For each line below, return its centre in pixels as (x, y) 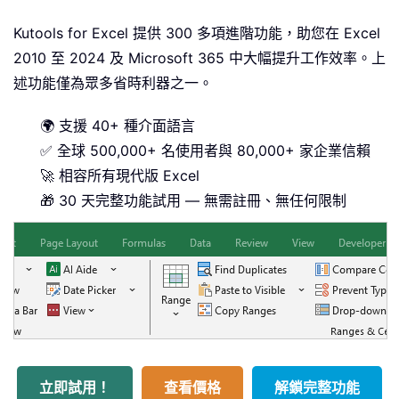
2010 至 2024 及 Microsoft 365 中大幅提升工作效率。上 (199, 58)
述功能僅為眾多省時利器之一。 (113, 83)
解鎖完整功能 (317, 388)
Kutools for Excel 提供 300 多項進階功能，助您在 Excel (197, 33)
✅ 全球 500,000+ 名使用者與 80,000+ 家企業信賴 (205, 151)
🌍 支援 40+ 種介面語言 (118, 126)
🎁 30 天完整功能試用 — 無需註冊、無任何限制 (193, 201)
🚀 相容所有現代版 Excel (120, 176)
